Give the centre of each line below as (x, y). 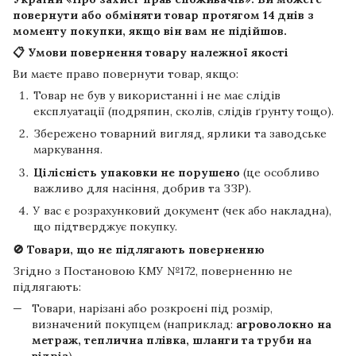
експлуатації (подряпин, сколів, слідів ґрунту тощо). (184, 111)
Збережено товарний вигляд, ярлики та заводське (180, 134)
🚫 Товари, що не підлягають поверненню (139, 249)
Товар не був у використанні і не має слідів (157, 95)
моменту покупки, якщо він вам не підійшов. (150, 31)
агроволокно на (284, 324)
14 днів (284, 15)
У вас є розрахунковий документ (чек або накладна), (182, 211)
